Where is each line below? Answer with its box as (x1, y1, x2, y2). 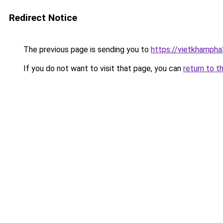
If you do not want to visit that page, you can (21, 64, 183, 73)
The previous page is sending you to (21, 45, 151, 54)
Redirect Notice (9, 12, 77, 23)
